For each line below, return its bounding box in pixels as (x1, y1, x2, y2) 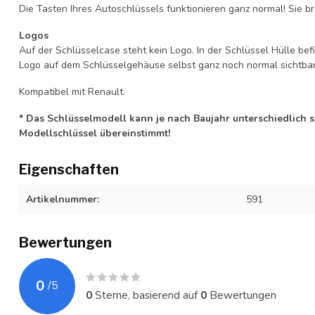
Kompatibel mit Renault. (19, 84, 125, 98)
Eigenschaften (19, 160, 119, 178)
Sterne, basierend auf (92, 287, 200, 302)
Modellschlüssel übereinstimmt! (19, 126, 170, 140)
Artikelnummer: (26, 192, 99, 206)
